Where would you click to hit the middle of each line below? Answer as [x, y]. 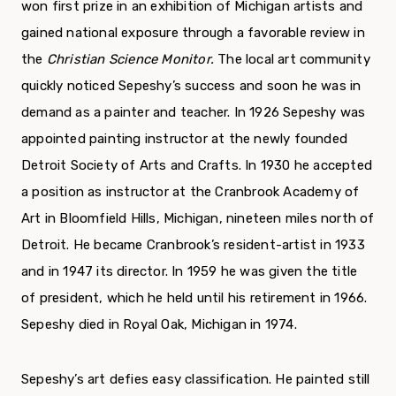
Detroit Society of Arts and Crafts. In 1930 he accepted [197, 166]
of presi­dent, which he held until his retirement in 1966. [194, 298]
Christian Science [104, 60]
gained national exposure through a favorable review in [193, 33]
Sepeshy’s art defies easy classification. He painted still [196, 380]
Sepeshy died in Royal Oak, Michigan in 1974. [159, 325]
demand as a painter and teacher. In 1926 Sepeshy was [194, 113]
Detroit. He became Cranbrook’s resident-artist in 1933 [193, 245]
